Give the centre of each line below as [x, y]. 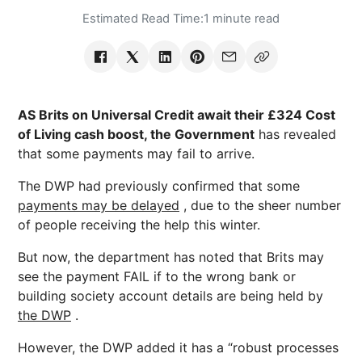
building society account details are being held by [170, 296]
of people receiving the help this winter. [139, 225]
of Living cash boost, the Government [136, 134]
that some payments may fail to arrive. [136, 154]
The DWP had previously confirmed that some [159, 186]
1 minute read [242, 19]
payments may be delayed [99, 205]
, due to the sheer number [260, 205]
